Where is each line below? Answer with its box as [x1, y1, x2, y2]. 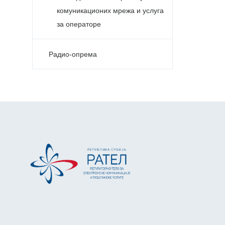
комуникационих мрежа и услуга [57, 7, 164, 15]
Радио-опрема [49, 50, 97, 58]
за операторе [57, 20, 101, 28]
